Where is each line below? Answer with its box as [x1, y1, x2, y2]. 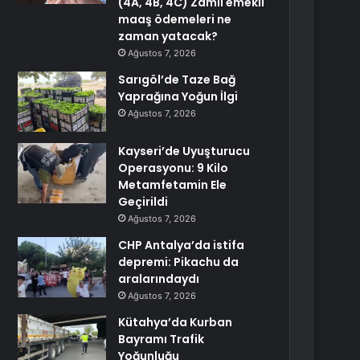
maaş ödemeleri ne [118, 11, 232, 27]
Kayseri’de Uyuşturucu [118, 143, 251, 159]
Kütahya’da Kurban [118, 314, 233, 330]
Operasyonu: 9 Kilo [118, 160, 229, 176]
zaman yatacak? [118, 28, 219, 44]
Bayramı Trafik [118, 331, 205, 347]
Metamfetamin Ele [118, 177, 227, 193]
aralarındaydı [118, 271, 200, 287]
